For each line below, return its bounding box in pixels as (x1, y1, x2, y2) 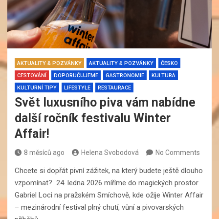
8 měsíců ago (24, 149, 65, 157)
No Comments (155, 149, 200, 157)
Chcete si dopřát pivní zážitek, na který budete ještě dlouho (15, 166, 203, 175)
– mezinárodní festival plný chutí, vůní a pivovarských (15, 203, 184, 212)
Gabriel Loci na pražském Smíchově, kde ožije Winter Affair (15, 191, 203, 200)
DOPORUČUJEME (54, 72, 98, 79)
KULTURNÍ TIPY (17, 85, 57, 91)
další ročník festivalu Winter (15, 111, 171, 126)
